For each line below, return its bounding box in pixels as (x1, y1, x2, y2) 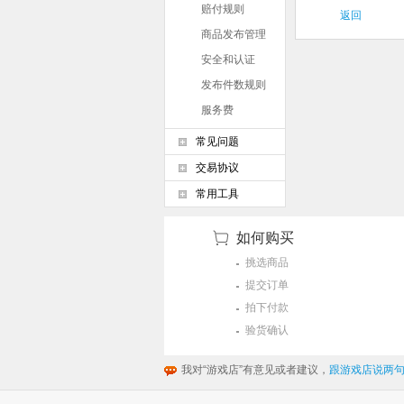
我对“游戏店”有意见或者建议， (181, 363, 329, 376)
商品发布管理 (201, 28, 266, 41)
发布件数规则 (201, 78, 266, 91)
